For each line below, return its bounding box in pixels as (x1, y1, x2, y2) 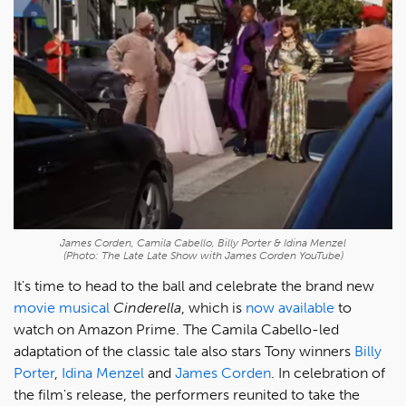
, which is (181, 298, 246, 316)
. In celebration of (271, 363, 385, 382)
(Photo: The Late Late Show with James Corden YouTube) (63, 248, 343, 262)
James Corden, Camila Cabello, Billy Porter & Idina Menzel (60, 236, 346, 249)
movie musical (14, 298, 110, 316)
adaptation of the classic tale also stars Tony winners (14, 342, 354, 360)
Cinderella (113, 298, 181, 316)
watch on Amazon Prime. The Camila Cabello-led (14, 320, 339, 338)
